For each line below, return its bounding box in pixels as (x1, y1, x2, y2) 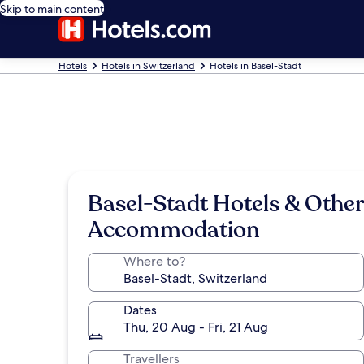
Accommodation (88, 214, 260, 245)
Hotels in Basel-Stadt (210, 59, 301, 72)
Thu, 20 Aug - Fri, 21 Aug (123, 318, 268, 336)
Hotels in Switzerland (102, 59, 195, 72)
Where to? (123, 253, 185, 270)
